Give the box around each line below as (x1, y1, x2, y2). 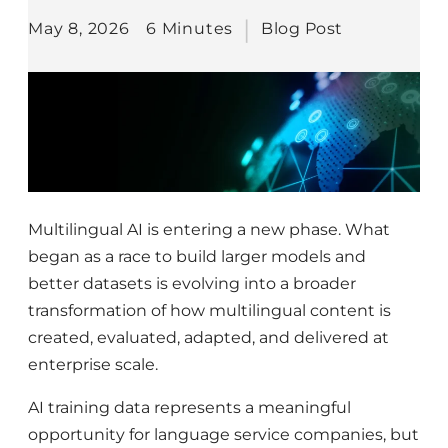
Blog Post (261, 19, 343, 39)
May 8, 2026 (28, 18, 130, 38)
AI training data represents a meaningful (28, 398, 351, 418)
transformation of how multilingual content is (28, 301, 391, 321)
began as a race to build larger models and (28, 247, 366, 267)
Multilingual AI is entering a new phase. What (28, 220, 390, 240)
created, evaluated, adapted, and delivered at (28, 328, 389, 348)
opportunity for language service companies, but (28, 425, 419, 445)
